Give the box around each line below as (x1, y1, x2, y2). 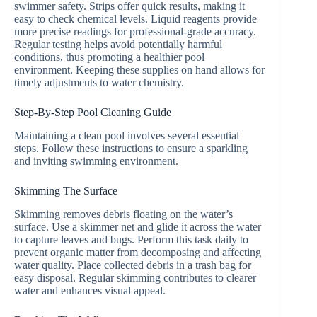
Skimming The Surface (14, 184, 117, 197)
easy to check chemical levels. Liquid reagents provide (14, 12, 257, 25)
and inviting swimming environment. (14, 154, 178, 167)
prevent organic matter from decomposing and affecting (14, 246, 261, 258)
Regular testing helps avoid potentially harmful (14, 38, 222, 50)
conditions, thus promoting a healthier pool (14, 50, 204, 63)
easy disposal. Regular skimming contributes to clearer (14, 271, 256, 284)
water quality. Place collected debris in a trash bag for (14, 258, 251, 271)
